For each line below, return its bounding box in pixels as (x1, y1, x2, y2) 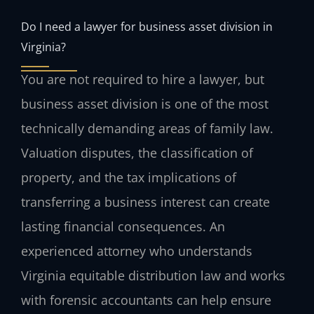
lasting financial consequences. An (21, 217, 225, 235)
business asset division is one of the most (21, 95, 268, 112)
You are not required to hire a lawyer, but (21, 70, 264, 88)
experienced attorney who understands (21, 242, 252, 259)
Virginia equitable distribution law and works (21, 266, 285, 284)
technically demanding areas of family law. (21, 119, 273, 137)
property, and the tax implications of (21, 168, 236, 186)
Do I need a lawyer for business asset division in (21, 18, 273, 34)
